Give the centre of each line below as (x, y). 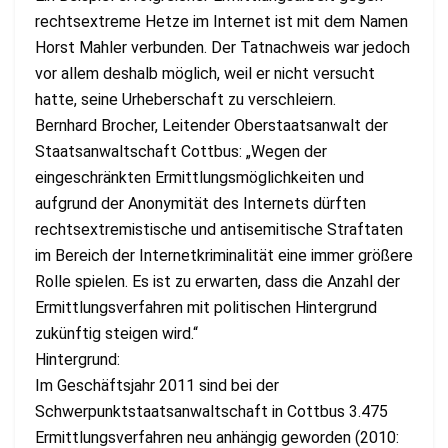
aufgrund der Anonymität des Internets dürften (200, 203)
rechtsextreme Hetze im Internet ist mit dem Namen (221, 21)
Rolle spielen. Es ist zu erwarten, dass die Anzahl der (217, 281)
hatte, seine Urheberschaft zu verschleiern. (185, 99)
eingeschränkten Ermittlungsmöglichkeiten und (199, 177)
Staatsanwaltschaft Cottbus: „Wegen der (181, 151)
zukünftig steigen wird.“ (116, 333)
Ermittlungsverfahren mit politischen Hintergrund (206, 307)
